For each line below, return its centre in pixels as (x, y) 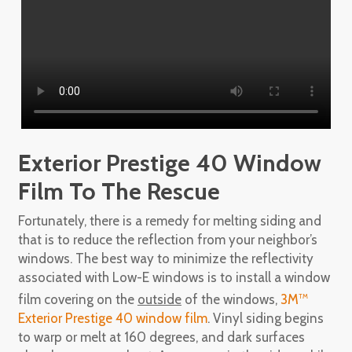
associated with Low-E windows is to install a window (174, 277)
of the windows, (231, 299)
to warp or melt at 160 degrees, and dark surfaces (161, 337)
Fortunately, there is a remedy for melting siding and (169, 221)
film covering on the (77, 299)
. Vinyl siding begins (265, 318)
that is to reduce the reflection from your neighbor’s (167, 240)
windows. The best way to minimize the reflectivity (165, 258)
